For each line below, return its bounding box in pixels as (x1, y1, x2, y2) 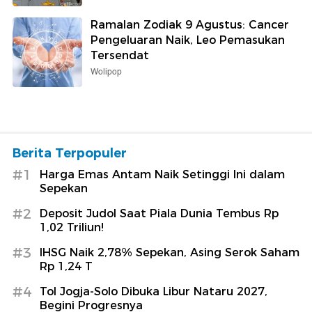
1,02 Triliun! (40, 220, 104, 234)
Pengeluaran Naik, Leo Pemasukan (91, 33, 285, 47)
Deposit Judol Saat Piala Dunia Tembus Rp (40, 206, 279, 220)
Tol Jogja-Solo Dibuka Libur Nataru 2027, (40, 284, 267, 298)
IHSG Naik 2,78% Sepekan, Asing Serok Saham (40, 245, 299, 259)
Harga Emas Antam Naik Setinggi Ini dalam (40, 167, 285, 181)
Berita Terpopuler (13, 145, 127, 161)
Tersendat (91, 48, 149, 62)
